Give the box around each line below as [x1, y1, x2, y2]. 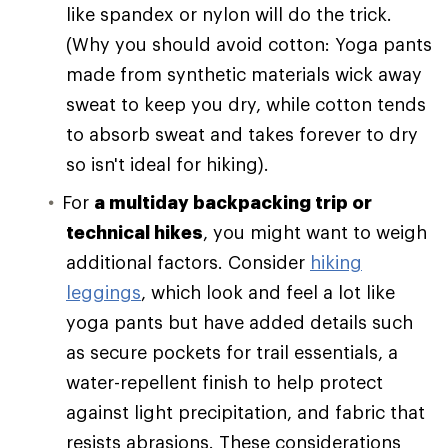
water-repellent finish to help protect [66, 371, 383, 393]
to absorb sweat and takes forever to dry [66, 123, 418, 145]
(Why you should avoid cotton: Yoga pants [66, 33, 432, 55]
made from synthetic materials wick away [66, 63, 422, 85]
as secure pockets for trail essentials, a [66, 341, 398, 363]
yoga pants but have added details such [66, 311, 413, 333]
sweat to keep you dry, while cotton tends [66, 93, 426, 115]
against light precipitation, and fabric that [66, 401, 425, 423]
